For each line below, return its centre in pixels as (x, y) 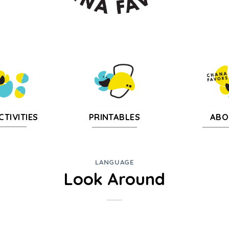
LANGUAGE (114, 162)
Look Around (114, 179)
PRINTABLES (114, 117)
